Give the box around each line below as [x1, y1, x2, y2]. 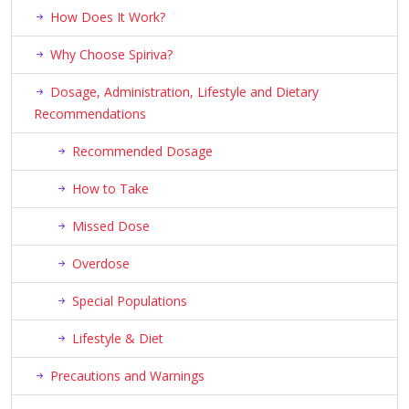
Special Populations [72, 292, 187, 310]
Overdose [72, 255, 130, 273]
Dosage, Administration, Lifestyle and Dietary [50, 83, 319, 101]
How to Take [72, 180, 149, 198]
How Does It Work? [50, 8, 165, 26]
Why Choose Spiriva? [50, 46, 173, 64]
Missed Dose [72, 217, 150, 236]
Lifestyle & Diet [72, 330, 163, 348]
